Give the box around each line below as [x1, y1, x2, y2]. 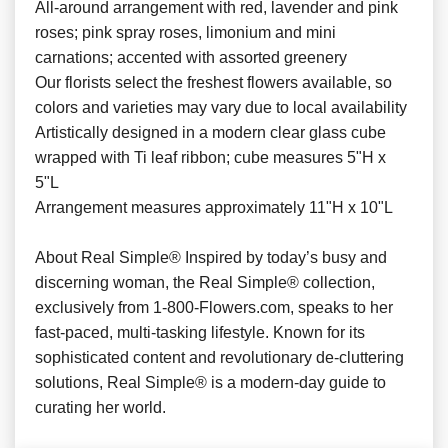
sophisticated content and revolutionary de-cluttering [35, 348, 404, 366]
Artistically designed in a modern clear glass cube [35, 123, 386, 141]
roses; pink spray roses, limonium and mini [35, 23, 336, 41]
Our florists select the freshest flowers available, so [35, 73, 392, 91]
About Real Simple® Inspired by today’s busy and [35, 248, 387, 266]
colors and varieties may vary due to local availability [35, 98, 407, 116]
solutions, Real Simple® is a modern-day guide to [35, 373, 386, 391]
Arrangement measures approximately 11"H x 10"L [35, 198, 393, 216]
